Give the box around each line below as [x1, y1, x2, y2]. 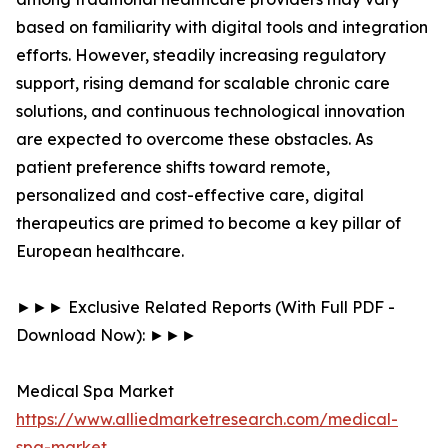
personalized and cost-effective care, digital [16, 185, 364, 206]
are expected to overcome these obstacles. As [16, 129, 373, 150]
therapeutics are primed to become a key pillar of [16, 213, 401, 234]
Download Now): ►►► [16, 325, 197, 346]
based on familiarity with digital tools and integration [16, 17, 428, 38]
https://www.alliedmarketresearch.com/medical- [16, 409, 398, 430]
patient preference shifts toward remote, [16, 157, 330, 178]
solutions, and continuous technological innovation [16, 101, 405, 122]
